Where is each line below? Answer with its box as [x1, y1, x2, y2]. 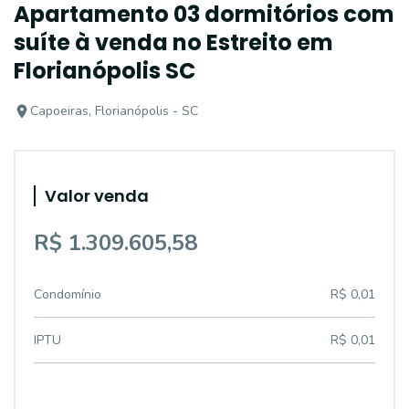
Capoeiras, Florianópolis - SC [30, 102, 198, 120]
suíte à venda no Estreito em [14, 27, 333, 58]
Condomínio [34, 286, 101, 303]
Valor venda [45, 184, 149, 207]
